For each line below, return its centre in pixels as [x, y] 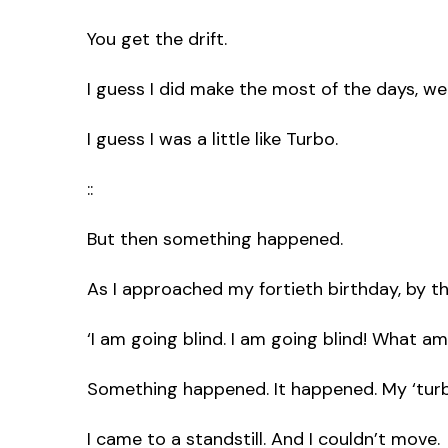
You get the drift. [157, 38]
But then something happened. [215, 238]
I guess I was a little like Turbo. [212, 138]
